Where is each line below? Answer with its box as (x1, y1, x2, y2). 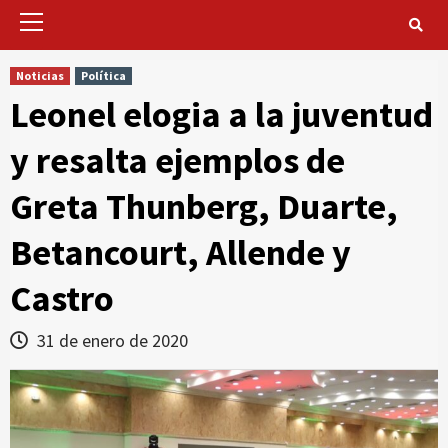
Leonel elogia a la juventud (10, 91, 433, 137)
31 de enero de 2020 (33, 328, 188, 352)
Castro (10, 275, 114, 321)
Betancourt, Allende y (10, 229, 351, 275)
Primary (25, 18, 81, 39)
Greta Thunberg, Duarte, (10, 183, 398, 229)
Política (81, 67, 126, 83)
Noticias (16, 67, 64, 83)
